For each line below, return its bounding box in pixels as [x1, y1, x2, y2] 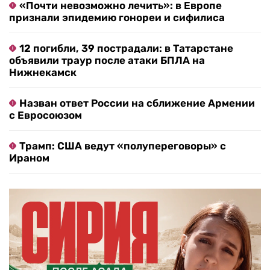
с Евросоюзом [9, 109, 82, 122]
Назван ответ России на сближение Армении [19, 97, 255, 110]
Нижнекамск [9, 66, 77, 79]
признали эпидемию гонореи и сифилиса [9, 11, 225, 24]
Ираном [9, 152, 49, 165]
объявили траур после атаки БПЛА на [9, 54, 205, 67]
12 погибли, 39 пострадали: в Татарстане [19, 42, 233, 55]
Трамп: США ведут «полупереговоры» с [19, 140, 226, 152]
